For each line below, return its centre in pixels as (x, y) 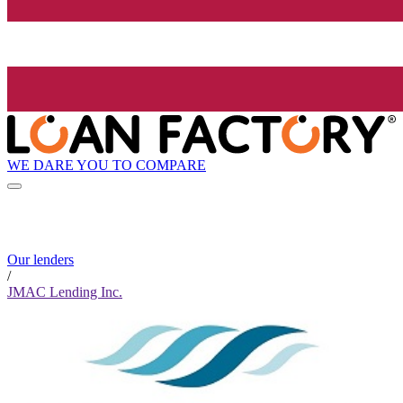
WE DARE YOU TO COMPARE (107, 165)
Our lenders (40, 260)
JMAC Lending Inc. (65, 292)
